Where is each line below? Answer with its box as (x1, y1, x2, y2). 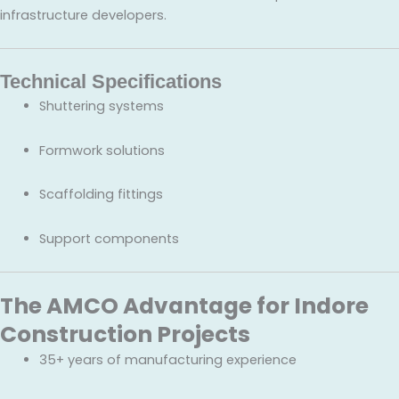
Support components (38, 229, 179, 248)
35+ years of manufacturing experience (38, 351, 297, 370)
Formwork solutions (38, 141, 165, 159)
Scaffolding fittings (38, 185, 163, 204)
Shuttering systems (38, 97, 164, 116)
